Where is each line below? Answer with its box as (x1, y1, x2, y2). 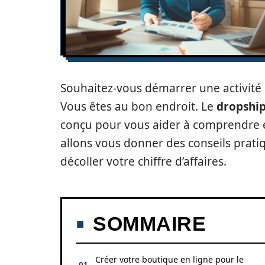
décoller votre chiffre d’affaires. (60, 154, 227, 169)
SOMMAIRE (93, 212, 206, 235)
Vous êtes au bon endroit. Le (60, 99, 216, 114)
